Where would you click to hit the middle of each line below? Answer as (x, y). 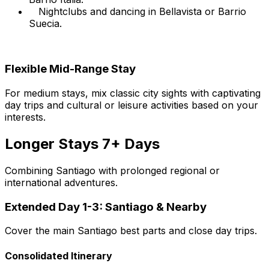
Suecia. (45, 23)
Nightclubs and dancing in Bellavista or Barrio (142, 11)
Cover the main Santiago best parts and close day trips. (131, 231)
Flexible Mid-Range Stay (70, 69)
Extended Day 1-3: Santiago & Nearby (106, 207)
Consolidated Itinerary (59, 255)
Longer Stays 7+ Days (82, 144)
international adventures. (61, 182)
